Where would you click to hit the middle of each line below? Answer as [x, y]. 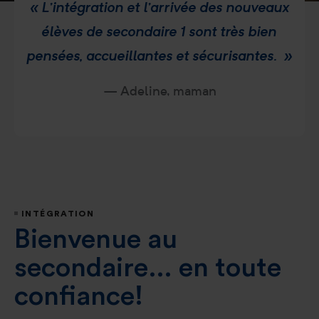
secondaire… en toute [148, 268]
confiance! [79, 296]
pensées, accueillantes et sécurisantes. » [159, 55]
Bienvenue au [96, 239]
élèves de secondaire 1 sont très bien [159, 31]
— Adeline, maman [159, 90]
